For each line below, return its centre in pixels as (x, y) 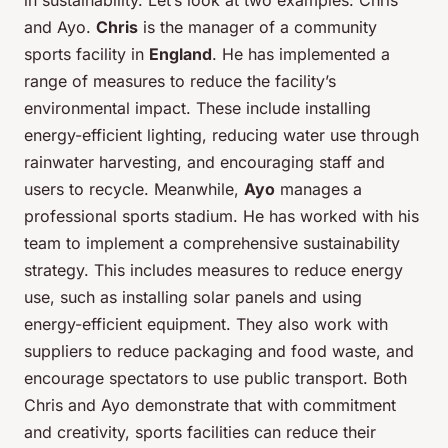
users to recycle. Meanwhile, (134, 189)
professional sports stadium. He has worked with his (221, 216)
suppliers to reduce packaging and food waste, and (219, 351)
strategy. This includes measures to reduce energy (213, 270)
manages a (318, 189)
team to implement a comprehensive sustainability (212, 243)
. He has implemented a (301, 54)
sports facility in (86, 54)
